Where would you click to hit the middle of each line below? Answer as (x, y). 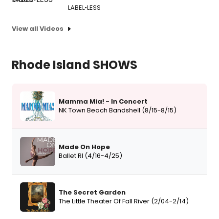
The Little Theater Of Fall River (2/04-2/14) (124, 201)
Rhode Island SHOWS (75, 65)
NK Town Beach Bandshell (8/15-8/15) (118, 110)
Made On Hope (84, 147)
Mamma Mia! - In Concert (103, 101)
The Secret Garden (92, 192)
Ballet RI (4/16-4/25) (90, 155)
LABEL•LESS (84, 8)
